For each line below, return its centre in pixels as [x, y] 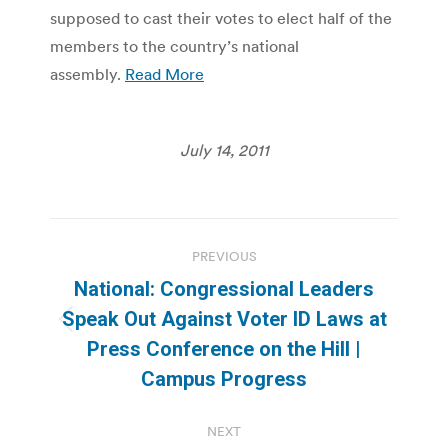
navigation [130, 282]
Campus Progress [224, 378]
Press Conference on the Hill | [224, 348]
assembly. [87, 73]
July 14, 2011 [224, 149]
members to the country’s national [174, 45]
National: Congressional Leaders [224, 288]
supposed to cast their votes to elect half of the [221, 17]
